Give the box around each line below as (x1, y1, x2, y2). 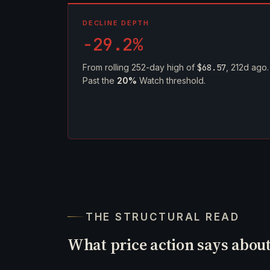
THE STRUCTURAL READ (86, 210, 240, 223)
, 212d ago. (226, 62, 269, 72)
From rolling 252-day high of (83, 62, 197, 72)
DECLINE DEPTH (83, 19, 149, 27)
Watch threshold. (137, 75, 206, 86)
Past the (83, 75, 117, 86)
